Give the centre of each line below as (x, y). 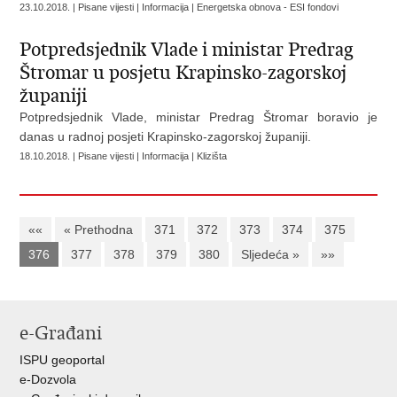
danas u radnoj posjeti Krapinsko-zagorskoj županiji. (167, 136)
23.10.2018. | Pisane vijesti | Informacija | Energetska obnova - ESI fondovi (179, 7)
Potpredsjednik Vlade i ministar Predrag (187, 50)
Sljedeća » (271, 254)
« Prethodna (99, 230)
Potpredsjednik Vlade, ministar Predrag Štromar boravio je (198, 117)
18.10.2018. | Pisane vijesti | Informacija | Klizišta (124, 156)
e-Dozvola (48, 379)
